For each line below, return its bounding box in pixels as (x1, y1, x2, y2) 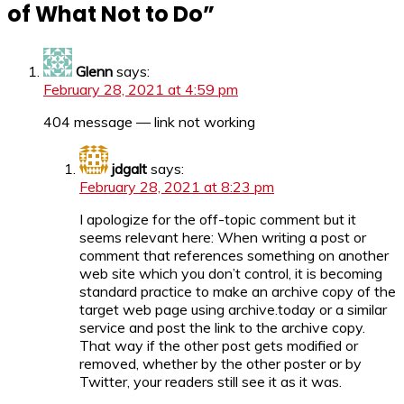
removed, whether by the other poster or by (79, 353, 362, 372)
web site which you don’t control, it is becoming (79, 263, 382, 282)
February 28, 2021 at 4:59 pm (43, 79, 238, 98)
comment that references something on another (79, 245, 389, 264)
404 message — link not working (43, 112, 255, 131)
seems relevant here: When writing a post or (79, 227, 366, 246)
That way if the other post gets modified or (79, 335, 358, 354)
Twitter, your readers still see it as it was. (79, 372, 342, 390)
